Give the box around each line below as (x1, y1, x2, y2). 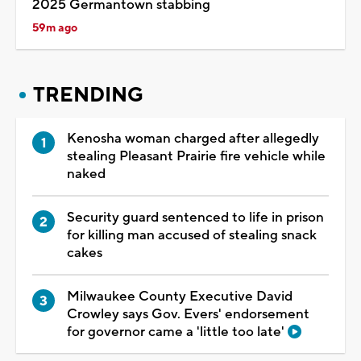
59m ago (32, 20, 77, 35)
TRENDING (33, 81, 143, 108)
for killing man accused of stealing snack (67, 226, 317, 244)
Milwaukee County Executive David (67, 287, 293, 305)
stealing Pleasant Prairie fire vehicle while (67, 147, 326, 165)
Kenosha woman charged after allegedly (67, 129, 319, 147)
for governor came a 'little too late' (67, 322, 288, 341)
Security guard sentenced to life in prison (67, 208, 324, 226)
